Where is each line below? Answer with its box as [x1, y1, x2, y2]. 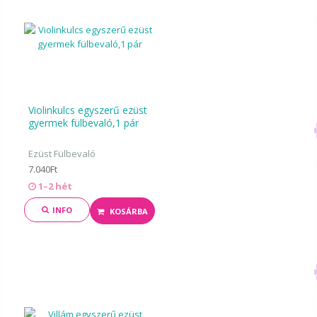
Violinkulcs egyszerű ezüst [28, 103, 148, 117]
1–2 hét [36, 180, 73, 192]
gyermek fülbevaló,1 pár [28, 116, 139, 129]
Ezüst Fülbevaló [28, 147, 96, 160]
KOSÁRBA [109, 206, 148, 217]
